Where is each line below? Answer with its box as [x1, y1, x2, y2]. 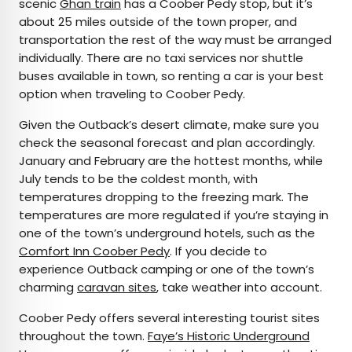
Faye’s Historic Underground [148, 328, 310, 345]
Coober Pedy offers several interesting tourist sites [19, 310, 320, 327]
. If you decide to [170, 243, 267, 260]
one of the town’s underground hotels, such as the [19, 225, 315, 242]
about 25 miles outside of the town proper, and [19, 13, 297, 31]
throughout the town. [19, 328, 148, 345]
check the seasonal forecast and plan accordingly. [19, 134, 315, 152]
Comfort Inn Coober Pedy [19, 243, 170, 260]
